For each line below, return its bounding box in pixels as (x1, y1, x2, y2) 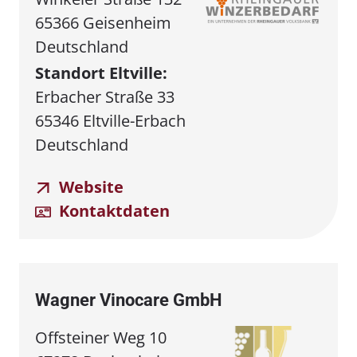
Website (55, 175, 124, 198)
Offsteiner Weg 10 (35, 326, 167, 348)
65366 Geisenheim (35, 11, 171, 33)
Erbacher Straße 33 (35, 85, 175, 108)
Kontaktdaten (55, 199, 170, 222)
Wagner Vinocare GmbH (35, 289, 222, 310)
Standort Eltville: (35, 61, 167, 84)
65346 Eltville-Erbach (35, 109, 186, 131)
